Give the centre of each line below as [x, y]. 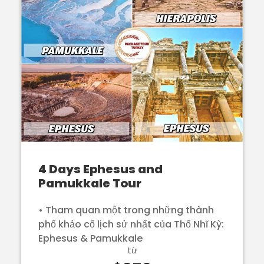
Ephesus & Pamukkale [90, 238]
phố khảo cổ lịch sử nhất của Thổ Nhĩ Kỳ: [131, 224]
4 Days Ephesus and [100, 169]
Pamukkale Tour [90, 183]
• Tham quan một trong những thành [126, 210]
